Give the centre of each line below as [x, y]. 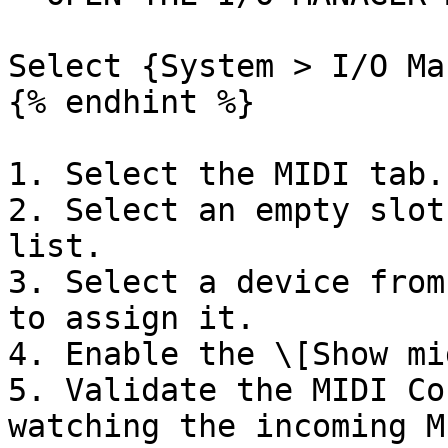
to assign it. [131, 318]
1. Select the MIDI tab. [226, 174]
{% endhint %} [131, 102]
